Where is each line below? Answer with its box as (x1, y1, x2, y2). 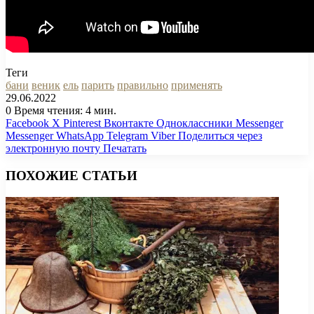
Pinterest (63, 117, 101, 130)
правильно (117, 79, 168, 92)
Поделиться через (178, 130, 262, 142)
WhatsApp (56, 130, 104, 142)
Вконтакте (104, 117, 153, 130)
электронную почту (6, 142, 100, 155)
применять (171, 79, 222, 92)
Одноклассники (156, 117, 233, 130)
